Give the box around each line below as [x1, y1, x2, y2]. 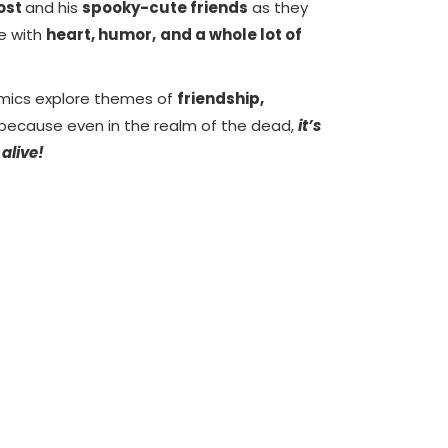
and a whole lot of [160, 24, 302, 46]
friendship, [177, 88, 264, 110]
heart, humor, [46, 24, 156, 46]
